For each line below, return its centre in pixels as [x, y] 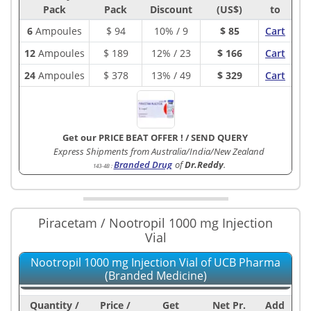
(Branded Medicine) [155, 276]
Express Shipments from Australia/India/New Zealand [159, 151]
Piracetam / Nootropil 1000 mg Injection [155, 223]
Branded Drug [143, 165]
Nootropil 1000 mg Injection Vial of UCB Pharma [155, 262]
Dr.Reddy [204, 165]
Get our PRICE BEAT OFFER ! [124, 137]
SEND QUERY [219, 137]
